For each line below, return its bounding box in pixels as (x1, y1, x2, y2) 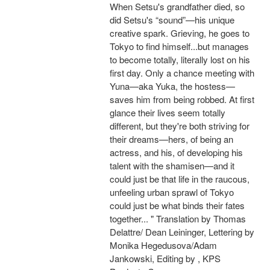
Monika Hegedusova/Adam (110, 239, 217, 252)
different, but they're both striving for (110, 119, 250, 133)
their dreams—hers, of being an (110, 133, 233, 146)
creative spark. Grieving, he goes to (110, 27, 250, 40)
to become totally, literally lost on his (110, 53, 250, 66)
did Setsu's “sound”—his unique (110, 13, 234, 27)
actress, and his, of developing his (110, 146, 243, 159)
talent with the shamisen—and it (110, 159, 234, 172)
